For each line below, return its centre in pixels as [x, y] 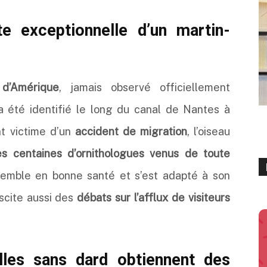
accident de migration [131, 131]
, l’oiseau [209, 131]
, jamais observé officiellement [145, 87]
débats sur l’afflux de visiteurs [154, 198]
